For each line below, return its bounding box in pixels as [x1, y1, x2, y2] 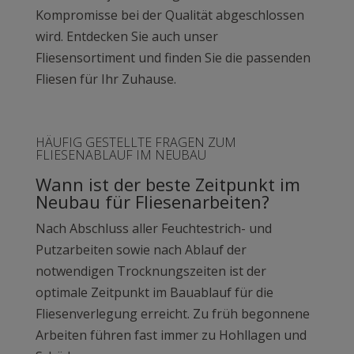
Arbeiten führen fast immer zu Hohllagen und [35, 326, 307, 345]
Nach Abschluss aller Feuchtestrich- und [35, 220, 272, 238]
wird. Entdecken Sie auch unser [35, 28, 218, 46]
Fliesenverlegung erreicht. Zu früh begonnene [35, 305, 310, 323]
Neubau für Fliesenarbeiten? [35, 190, 269, 214]
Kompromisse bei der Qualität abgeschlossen [35, 6, 304, 24]
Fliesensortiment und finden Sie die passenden [35, 49, 311, 67]
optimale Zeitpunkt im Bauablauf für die [35, 284, 273, 302]
